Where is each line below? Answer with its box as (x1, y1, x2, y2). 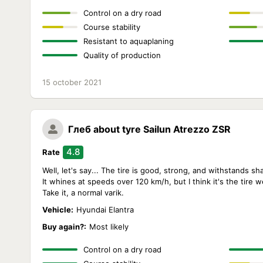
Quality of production (83, 50, 161, 60)
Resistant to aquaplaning (83, 36, 174, 46)
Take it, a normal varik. (42, 188, 124, 197)
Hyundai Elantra (76, 205, 134, 214)
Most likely (89, 222, 129, 231)
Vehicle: (42, 205, 73, 214)
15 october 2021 (42, 77, 102, 87)
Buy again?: (42, 222, 86, 231)
